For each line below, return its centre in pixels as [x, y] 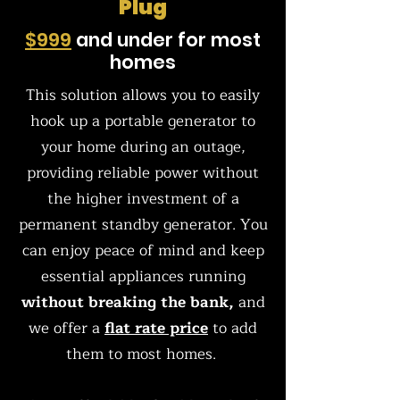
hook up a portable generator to [143, 121]
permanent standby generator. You [143, 225]
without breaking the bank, [127, 302]
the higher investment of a [143, 199]
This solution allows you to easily [143, 95]
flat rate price [156, 328]
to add [233, 328]
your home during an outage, [143, 147]
